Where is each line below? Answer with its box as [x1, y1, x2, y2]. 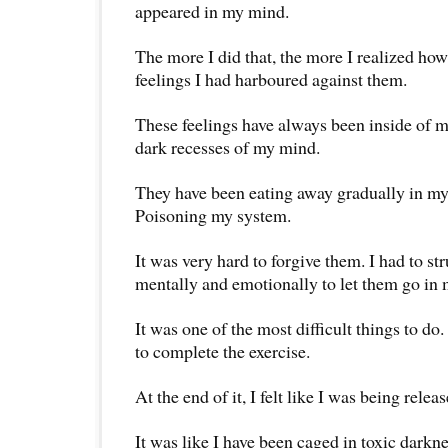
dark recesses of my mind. [135, 134, 320, 159]
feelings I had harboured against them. [135, 66, 407, 91]
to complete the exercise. [135, 338, 310, 363]
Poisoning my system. [135, 202, 291, 227]
